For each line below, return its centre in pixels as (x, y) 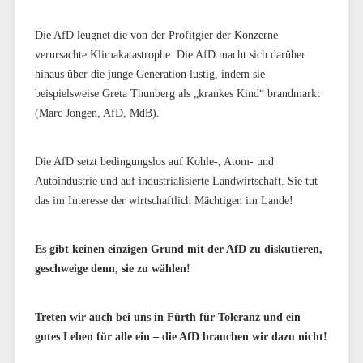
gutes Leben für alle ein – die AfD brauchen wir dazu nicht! (181, 336)
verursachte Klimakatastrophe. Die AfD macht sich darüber (170, 54)
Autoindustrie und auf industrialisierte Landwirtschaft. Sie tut (176, 181)
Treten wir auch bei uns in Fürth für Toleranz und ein (167, 317)
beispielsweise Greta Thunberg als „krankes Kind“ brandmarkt (177, 93)
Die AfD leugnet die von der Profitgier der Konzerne (156, 35)
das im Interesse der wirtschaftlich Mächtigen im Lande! (164, 200)
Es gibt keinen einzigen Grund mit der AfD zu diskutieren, (178, 249)
